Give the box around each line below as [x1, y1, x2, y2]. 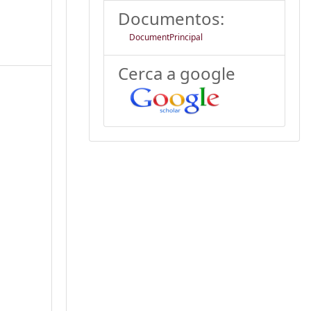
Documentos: [118, 6, 224, 30]
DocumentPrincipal [129, 31, 203, 43]
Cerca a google [118, 61, 235, 85]
